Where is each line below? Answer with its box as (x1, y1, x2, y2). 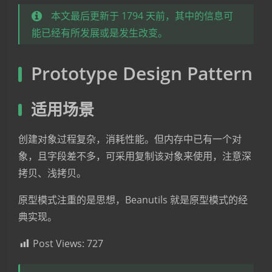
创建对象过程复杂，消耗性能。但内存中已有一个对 (18, 132, 242, 146)
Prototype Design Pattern (31, 61, 253, 86)
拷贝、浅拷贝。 (18, 166, 86, 180)
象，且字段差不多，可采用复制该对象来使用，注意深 (18, 149, 251, 163)
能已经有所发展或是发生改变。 (32, 26, 168, 39)
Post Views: (33, 237, 84, 250)
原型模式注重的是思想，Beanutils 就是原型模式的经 (18, 193, 248, 206)
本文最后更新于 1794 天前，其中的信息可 (51, 9, 233, 22)
